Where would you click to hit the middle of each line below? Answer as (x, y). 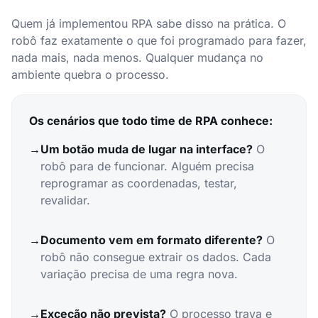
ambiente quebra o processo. (90, 75)
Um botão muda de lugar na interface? (147, 149)
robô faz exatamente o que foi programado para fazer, (159, 40)
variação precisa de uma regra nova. (139, 274)
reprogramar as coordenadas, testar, (139, 183)
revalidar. (65, 200)
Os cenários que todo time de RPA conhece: (151, 121)
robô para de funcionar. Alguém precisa (147, 166)
